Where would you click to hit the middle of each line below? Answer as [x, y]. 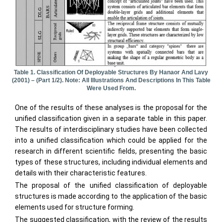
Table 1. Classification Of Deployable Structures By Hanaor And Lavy [111, 73]
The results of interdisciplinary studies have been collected [111, 130]
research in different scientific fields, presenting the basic [111, 151]
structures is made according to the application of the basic [111, 196]
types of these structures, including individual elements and [111, 162]
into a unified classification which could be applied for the [111, 140]
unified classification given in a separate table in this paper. [111, 119]
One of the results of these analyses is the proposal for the [111, 108]
